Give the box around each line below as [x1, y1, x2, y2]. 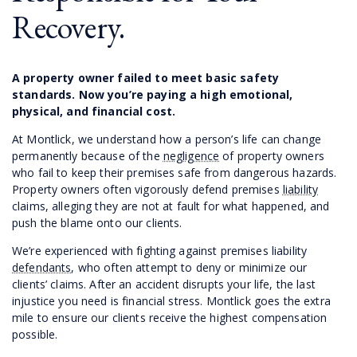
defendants [12, 259, 72, 275]
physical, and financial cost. [12, 103, 176, 119]
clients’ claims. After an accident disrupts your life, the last [12, 276, 316, 292]
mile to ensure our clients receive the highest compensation [12, 309, 328, 325]
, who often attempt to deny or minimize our [71, 259, 308, 275]
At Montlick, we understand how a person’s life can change [12, 131, 321, 147]
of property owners [219, 147, 324, 163]
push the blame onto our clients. [12, 214, 182, 230]
